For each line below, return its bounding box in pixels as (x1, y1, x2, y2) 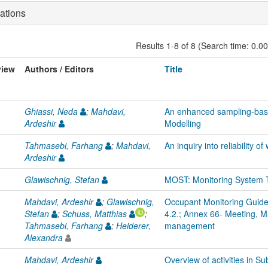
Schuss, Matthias (62, 207, 127, 220)
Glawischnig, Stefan (25, 173, 99, 185)
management (165, 219, 215, 232)
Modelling (165, 117, 201, 129)
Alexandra (25, 231, 63, 243)
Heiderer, (116, 219, 151, 232)
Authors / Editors (25, 62, 94, 75)
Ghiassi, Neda (25, 105, 78, 117)
